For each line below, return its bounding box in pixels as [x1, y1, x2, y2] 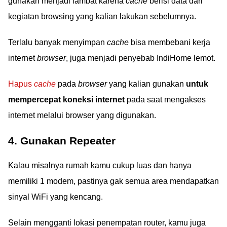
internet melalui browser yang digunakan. [8, 110, 156, 120]
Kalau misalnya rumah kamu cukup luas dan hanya [8, 161, 192, 170]
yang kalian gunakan [107, 79, 186, 88]
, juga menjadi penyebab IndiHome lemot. [66, 53, 215, 62]
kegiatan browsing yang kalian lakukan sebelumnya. [8, 12, 196, 21]
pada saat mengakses [125, 95, 206, 104]
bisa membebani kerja [129, 37, 210, 47]
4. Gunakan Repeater [8, 134, 116, 146]
